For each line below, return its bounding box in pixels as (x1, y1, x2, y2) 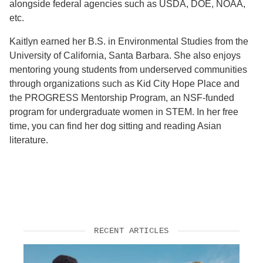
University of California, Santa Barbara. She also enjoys (9, 50, 241, 60)
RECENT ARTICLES (94, 225, 169, 235)
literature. (9, 134, 48, 145)
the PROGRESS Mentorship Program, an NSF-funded (9, 92, 234, 103)
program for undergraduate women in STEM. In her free (9, 106, 238, 117)
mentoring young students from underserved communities (9, 64, 247, 75)
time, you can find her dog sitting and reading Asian (9, 120, 221, 131)
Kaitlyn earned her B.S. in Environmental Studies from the (9, 36, 248, 46)
